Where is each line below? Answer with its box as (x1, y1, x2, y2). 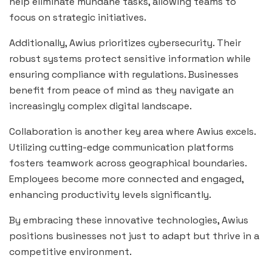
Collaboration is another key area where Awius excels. (9, 125, 256, 138)
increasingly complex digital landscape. (9, 100, 192, 113)
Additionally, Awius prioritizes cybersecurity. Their (9, 36, 241, 50)
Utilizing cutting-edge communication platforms (9, 141, 234, 154)
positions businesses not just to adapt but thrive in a (9, 229, 259, 243)
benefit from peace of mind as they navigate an (9, 84, 234, 97)
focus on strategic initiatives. (9, 11, 146, 24)
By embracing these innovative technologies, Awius (9, 214, 248, 227)
